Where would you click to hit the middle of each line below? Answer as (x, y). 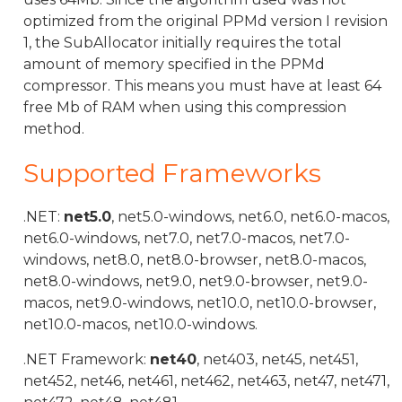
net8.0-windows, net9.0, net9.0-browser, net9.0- (196, 281)
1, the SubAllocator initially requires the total (183, 43)
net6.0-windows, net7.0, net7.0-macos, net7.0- (187, 238)
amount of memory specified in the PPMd (174, 64)
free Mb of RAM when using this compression (185, 107)
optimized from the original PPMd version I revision (205, 21)
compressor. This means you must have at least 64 (202, 86)
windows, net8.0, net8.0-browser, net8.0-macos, (195, 260)
